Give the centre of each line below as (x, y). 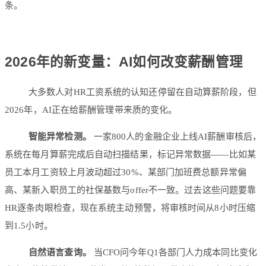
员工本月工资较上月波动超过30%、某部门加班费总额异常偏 (126, 172)
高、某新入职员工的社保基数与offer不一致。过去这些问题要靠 (131, 190)
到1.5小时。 (29, 225)
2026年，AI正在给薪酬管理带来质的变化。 (91, 110)
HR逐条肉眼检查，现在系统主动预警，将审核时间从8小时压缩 (130, 208)
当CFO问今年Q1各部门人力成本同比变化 (174, 252)
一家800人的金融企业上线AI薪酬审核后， (176, 136)
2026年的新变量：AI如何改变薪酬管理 (124, 62)
